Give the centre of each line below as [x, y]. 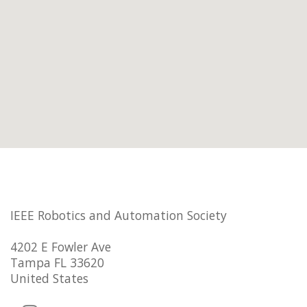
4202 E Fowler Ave [61, 247]
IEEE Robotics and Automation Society [119, 216]
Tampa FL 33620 [57, 263]
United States [49, 279]
